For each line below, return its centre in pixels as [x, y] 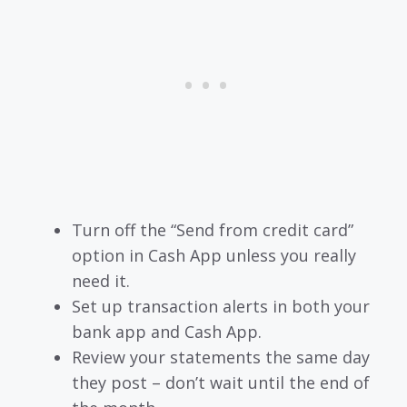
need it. [101, 280]
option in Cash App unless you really [214, 255]
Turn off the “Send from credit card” [213, 229]
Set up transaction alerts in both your [221, 306]
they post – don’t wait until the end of [221, 382]
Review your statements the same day [221, 357]
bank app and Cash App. [167, 331]
